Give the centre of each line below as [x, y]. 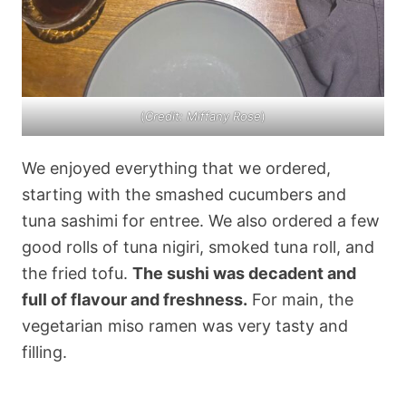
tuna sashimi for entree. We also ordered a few [201, 221]
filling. [44, 353]
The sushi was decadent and [244, 274]
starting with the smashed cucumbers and [184, 195]
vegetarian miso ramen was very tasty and [185, 326]
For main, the [300, 300]
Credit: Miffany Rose [203, 116]
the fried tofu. [77, 274]
